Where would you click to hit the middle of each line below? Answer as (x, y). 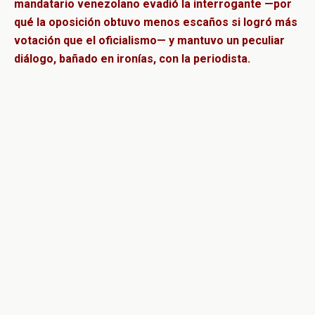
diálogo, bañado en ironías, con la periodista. (132, 59)
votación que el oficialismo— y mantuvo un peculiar (149, 40)
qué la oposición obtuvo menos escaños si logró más (156, 22)
